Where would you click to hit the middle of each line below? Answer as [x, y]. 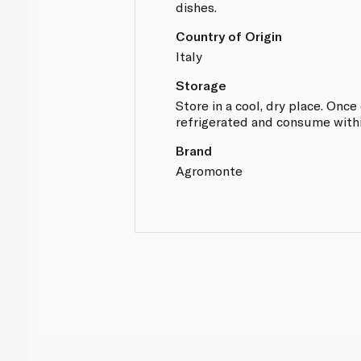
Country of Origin [229, 35]
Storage [201, 85]
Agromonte [210, 170]
